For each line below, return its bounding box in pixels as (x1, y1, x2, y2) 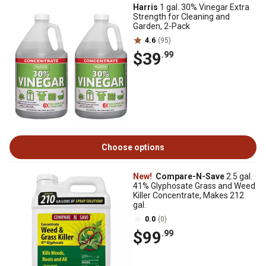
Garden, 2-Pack (133, 21, 190, 31)
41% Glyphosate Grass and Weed (133, 181, 255, 191)
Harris (133, 2, 158, 12)
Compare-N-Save (154, 172, 224, 181)
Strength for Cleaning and (133, 12, 230, 21)
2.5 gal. (224, 172, 252, 181)
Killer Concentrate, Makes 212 (133, 191, 244, 200)
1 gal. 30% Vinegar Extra (158, 2, 249, 12)
